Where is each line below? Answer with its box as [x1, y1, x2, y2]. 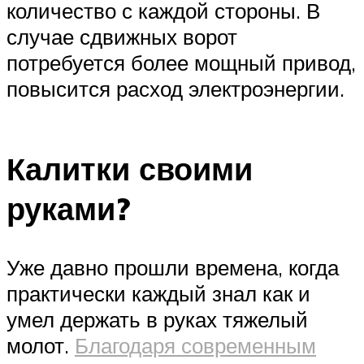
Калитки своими [6, 148, 253, 188]
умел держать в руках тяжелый [6, 305, 308, 332]
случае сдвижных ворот [6, 24, 237, 50]
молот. [6, 331, 75, 358]
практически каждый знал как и [6, 279, 310, 306]
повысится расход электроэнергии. [6, 76, 344, 102]
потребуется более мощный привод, [6, 50, 356, 76]
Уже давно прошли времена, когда [6, 253, 339, 280]
